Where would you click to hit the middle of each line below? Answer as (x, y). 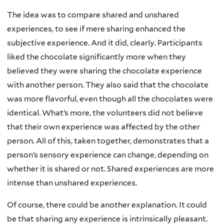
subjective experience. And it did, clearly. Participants (105, 43)
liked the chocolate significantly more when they (96, 57)
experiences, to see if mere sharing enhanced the (96, 29)
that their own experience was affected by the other (103, 127)
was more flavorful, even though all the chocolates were (110, 99)
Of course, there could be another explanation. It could (107, 204)
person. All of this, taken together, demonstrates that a (108, 141)
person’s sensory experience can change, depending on (108, 155)
